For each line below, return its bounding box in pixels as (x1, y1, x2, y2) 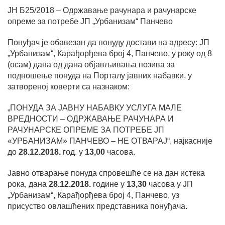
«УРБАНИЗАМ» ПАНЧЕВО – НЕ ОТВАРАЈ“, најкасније (8, 137, 212, 145)
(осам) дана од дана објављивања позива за (8, 60, 175, 69)
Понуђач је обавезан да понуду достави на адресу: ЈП (8, 38, 209, 47)
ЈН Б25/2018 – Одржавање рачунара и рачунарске (8, 6, 196, 15)
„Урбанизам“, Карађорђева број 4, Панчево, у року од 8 (8, 49, 212, 58)
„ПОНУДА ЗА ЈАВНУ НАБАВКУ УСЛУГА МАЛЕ (8, 103, 182, 112)
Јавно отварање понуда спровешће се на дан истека (8, 169, 205, 177)
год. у (61, 148, 83, 156)
